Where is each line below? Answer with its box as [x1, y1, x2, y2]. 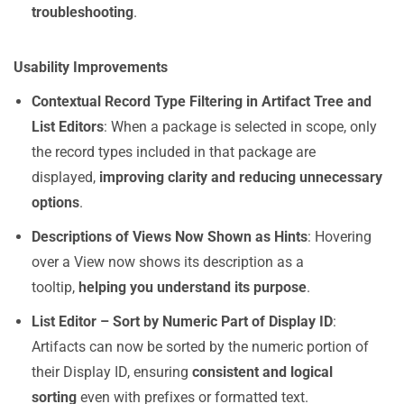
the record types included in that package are [32, 143, 316, 161]
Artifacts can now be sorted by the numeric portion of [32, 338, 369, 355]
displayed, [32, 169, 99, 186]
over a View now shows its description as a [32, 253, 304, 271]
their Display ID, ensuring [32, 363, 192, 381]
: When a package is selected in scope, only [104, 118, 377, 135]
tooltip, [32, 279, 78, 296]
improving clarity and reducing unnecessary [99, 169, 382, 186]
